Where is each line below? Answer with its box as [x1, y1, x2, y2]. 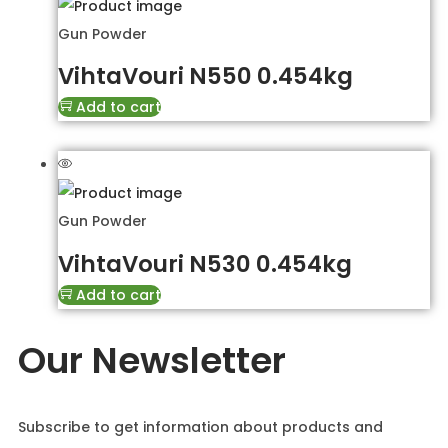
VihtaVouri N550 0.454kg [58, 60, 353, 93]
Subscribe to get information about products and [18, 417, 383, 438]
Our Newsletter [18, 335, 286, 387]
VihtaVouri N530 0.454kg [58, 248, 352, 281]
